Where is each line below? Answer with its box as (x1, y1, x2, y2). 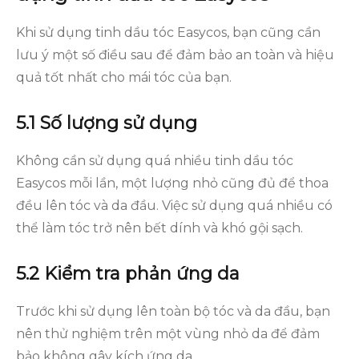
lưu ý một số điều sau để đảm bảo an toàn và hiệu (16, 47, 334, 63)
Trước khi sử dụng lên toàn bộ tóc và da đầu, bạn (16, 304, 330, 319)
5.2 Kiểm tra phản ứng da (16, 263, 240, 284)
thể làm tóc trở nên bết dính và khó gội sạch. (16, 220, 303, 236)
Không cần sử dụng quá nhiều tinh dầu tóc (16, 153, 293, 168)
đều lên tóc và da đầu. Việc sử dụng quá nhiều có (16, 198, 333, 213)
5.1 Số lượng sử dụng (16, 112, 197, 134)
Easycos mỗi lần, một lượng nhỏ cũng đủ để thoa (16, 175, 329, 191)
